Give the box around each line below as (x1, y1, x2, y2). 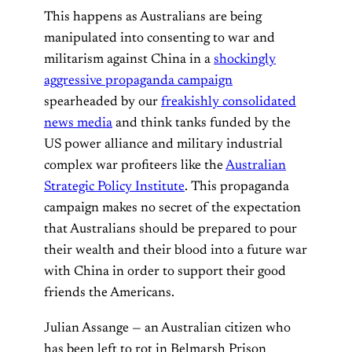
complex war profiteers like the (44, 159, 225, 174)
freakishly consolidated (161, 95, 296, 110)
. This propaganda (185, 180, 289, 195)
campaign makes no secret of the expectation (44, 201, 301, 216)
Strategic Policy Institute (44, 180, 185, 195)
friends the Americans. (44, 286, 174, 301)
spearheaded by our (44, 95, 161, 110)
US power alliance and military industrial (44, 137, 283, 152)
